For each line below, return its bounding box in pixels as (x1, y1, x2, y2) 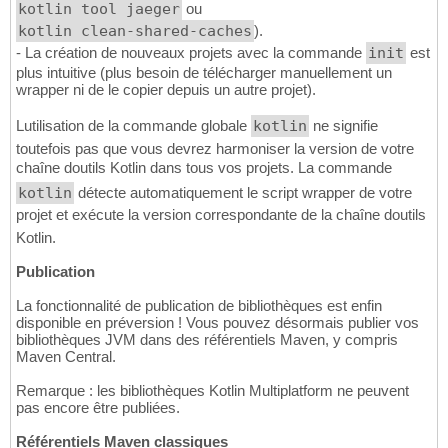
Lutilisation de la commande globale (16, 117, 251, 135)
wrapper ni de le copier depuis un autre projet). (16, 81, 316, 99)
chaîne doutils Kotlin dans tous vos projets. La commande (16, 159, 392, 177)
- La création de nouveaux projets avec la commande (16, 44, 366, 62)
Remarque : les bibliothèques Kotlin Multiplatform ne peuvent (16, 382, 409, 400)
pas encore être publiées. (16, 399, 180, 417)
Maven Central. (16, 348, 116, 366)
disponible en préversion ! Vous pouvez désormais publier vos (16, 314, 419, 332)
